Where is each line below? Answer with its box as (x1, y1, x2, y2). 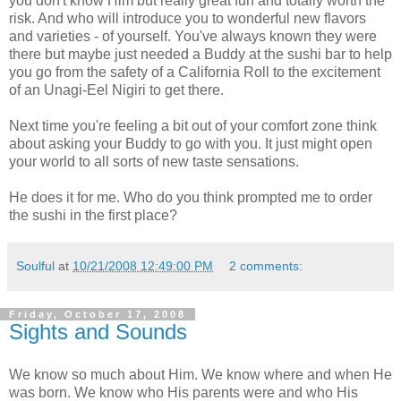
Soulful (16, 258, 55, 273)
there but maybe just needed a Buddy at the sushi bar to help (9, 46, 392, 62)
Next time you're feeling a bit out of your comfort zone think (9, 117, 377, 133)
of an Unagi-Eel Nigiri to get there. (9, 81, 224, 98)
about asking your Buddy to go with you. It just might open (9, 135, 372, 151)
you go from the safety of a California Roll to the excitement (9, 64, 380, 80)
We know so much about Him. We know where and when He (9, 366, 392, 382)
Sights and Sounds (9, 319, 187, 344)
